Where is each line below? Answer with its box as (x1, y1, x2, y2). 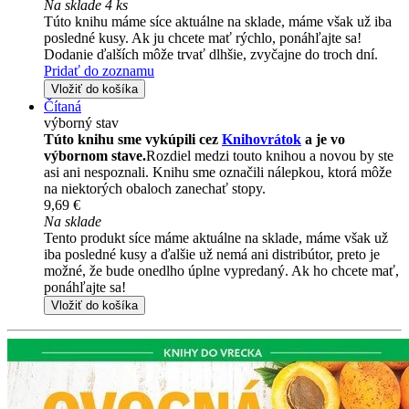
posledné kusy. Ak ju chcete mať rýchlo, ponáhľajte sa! (44, 30, 362, 47)
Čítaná (44, 99, 81, 115)
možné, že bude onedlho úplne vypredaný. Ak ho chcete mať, (44, 263, 399, 279)
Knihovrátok (222, 131, 301, 148)
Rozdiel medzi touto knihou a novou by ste (146, 148, 393, 164)
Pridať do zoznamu (44, 63, 154, 79)
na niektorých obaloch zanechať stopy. (44, 181, 266, 197)
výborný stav (44, 115, 119, 131)
